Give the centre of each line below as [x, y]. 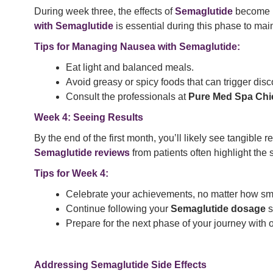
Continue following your [118, 209]
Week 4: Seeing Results [89, 118]
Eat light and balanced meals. [130, 68]
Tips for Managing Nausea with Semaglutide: [137, 47]
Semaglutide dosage [218, 209]
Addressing [62, 265]
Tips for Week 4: [71, 174]
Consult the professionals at [127, 97]
